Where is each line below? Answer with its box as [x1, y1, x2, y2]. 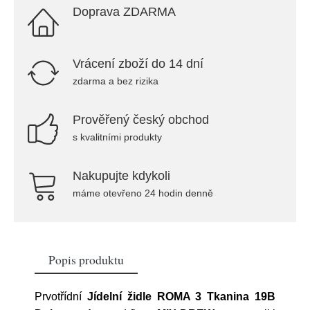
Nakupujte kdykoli [73, 169, 170, 183]
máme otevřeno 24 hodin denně [73, 188, 213, 199]
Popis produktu [48, 251, 124, 268]
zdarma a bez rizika [73, 75, 158, 86]
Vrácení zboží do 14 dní [73, 57, 203, 71]
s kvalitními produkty [73, 131, 162, 143]
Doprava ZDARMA [73, 5, 176, 19]
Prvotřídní [35, 291, 87, 302]
